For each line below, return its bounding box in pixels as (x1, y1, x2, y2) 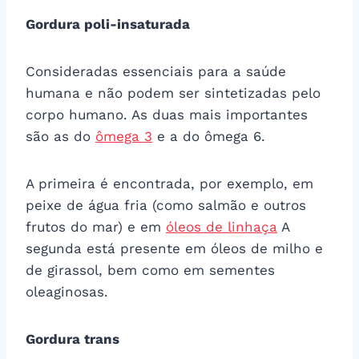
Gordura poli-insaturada (26, 15, 190, 32)
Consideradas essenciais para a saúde (26, 63, 286, 79)
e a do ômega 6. (152, 127, 265, 144)
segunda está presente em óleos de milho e (26, 240, 323, 256)
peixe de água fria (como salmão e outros (26, 196, 306, 213)
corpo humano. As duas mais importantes (26, 106, 308, 123)
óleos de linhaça (166, 218, 277, 235)
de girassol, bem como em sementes (26, 261, 275, 278)
